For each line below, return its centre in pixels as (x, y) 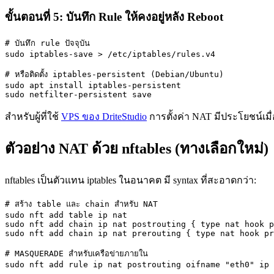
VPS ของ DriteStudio (104, 117)
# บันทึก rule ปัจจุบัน (47, 43)
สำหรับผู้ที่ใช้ (33, 117)
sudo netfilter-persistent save (78, 95)
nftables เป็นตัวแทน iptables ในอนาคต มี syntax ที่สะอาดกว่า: (131, 180)
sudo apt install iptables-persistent (93, 86)
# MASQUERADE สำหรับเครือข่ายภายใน (76, 254)
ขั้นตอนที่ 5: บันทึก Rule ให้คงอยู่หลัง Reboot (114, 17)
